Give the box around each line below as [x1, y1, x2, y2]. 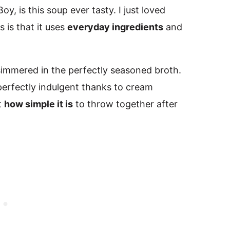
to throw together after [73, 99, 178, 110]
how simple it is [4, 99, 73, 110]
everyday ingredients [67, 22, 163, 33]
